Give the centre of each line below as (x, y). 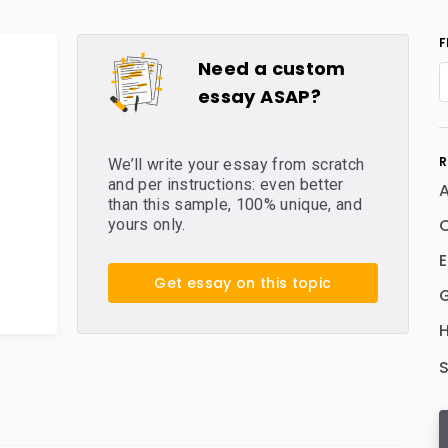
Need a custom (272, 68)
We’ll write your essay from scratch (236, 164)
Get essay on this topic (243, 283)
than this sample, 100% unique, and (235, 204)
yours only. (147, 224)
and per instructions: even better (226, 184)
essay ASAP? (259, 96)
